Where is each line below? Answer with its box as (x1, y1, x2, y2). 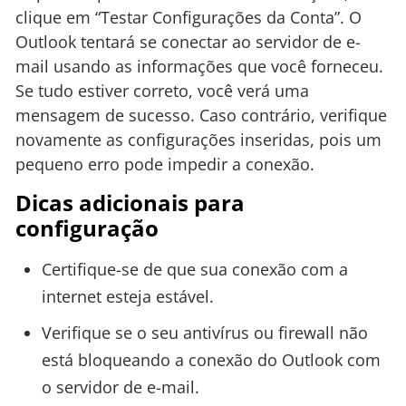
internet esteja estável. (41, 285, 214, 307)
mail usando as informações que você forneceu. (15, 55, 383, 78)
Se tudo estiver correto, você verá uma (15, 80, 309, 102)
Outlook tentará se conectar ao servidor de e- (15, 31, 361, 53)
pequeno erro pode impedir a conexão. (15, 153, 314, 176)
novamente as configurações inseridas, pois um (15, 129, 382, 151)
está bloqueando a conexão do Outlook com (41, 348, 381, 371)
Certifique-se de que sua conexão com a (41, 257, 348, 280)
